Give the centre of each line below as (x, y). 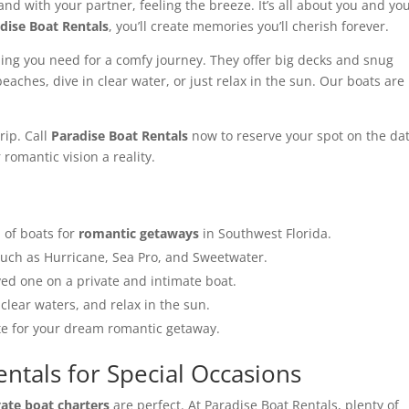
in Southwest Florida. (266, 233)
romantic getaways (139, 233)
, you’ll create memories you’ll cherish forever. (249, 26)
